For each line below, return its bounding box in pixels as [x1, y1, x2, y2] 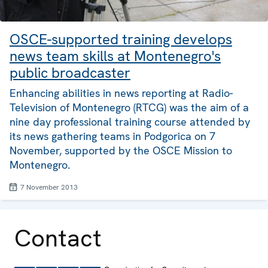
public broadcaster [10, 63, 130, 82]
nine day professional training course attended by [10, 114, 250, 129]
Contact [14, 222, 102, 254]
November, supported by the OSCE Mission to [10, 143, 232, 157]
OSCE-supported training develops [10, 29, 232, 48]
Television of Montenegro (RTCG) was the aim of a [10, 100, 249, 114]
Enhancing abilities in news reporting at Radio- [10, 86, 233, 100]
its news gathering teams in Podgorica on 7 [10, 129, 215, 143]
